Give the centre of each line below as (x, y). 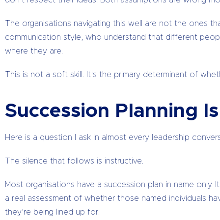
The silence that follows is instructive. (74, 161)
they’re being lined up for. (52, 212)
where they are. (34, 51)
